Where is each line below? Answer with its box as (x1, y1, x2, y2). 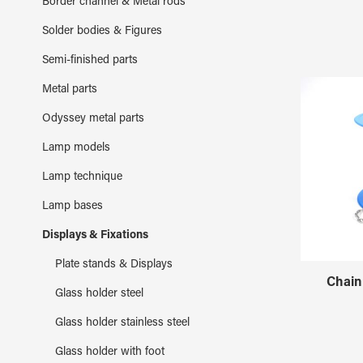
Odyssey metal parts (42, 113, 144, 125)
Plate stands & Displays (55, 258, 173, 271)
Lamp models (42, 142, 110, 154)
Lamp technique (42, 171, 122, 183)
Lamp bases (42, 200, 103, 212)
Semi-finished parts (42, 54, 138, 66)
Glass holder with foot (55, 346, 164, 358)
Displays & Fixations (42, 229, 148, 241)
